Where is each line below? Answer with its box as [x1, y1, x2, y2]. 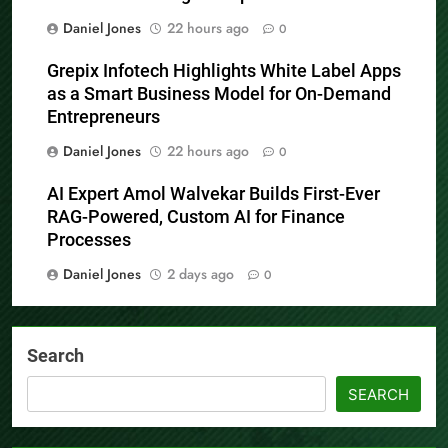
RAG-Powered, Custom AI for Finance [47, 206, 345, 227]
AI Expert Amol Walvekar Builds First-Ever [47, 183, 380, 204]
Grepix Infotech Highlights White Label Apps [47, 60, 401, 81]
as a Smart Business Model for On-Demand [47, 83, 391, 104]
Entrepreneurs [47, 106, 160, 127]
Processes [47, 229, 131, 250]
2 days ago [167, 263, 234, 284]
